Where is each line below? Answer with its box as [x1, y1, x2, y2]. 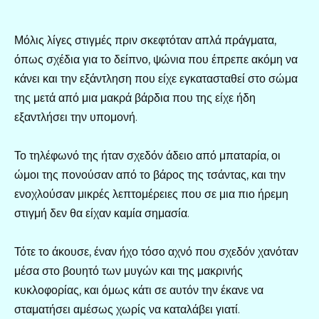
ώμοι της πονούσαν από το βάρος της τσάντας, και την [14, 167, 286, 182]
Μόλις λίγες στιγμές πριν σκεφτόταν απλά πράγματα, [14, 33, 276, 47]
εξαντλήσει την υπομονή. [14, 110, 137, 124]
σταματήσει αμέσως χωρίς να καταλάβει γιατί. [14, 302, 240, 316]
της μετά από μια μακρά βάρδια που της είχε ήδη [14, 90, 256, 105]
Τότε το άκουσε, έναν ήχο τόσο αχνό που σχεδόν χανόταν [14, 244, 298, 258]
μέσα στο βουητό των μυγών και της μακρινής [14, 263, 243, 278]
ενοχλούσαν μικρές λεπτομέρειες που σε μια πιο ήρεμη [14, 187, 288, 201]
